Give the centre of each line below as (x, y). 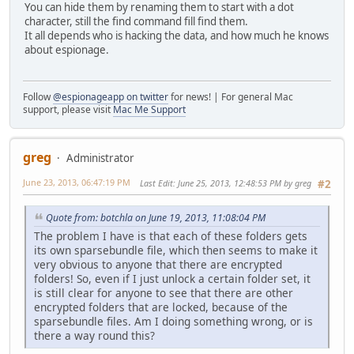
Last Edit (156, 183)
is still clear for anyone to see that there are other (164, 292)
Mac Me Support (149, 109)
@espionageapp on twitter (111, 96)
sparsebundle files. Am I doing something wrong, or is (173, 321)
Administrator (100, 158)
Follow (38, 96)
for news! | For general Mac (231, 96)
